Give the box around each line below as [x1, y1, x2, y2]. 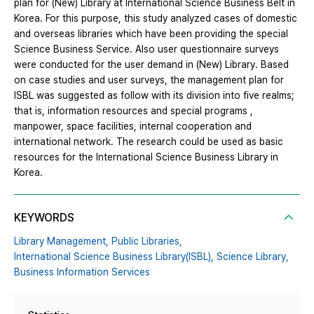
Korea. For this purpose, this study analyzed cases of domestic [14, 12, 297, 24]
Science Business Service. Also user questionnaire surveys [14, 43, 279, 55]
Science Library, [217, 250, 289, 262]
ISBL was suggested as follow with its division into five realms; [14, 89, 294, 101]
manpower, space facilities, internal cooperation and [14, 120, 252, 132]
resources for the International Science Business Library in [14, 151, 278, 163]
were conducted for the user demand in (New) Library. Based [14, 58, 289, 70]
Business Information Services [14, 266, 150, 278]
